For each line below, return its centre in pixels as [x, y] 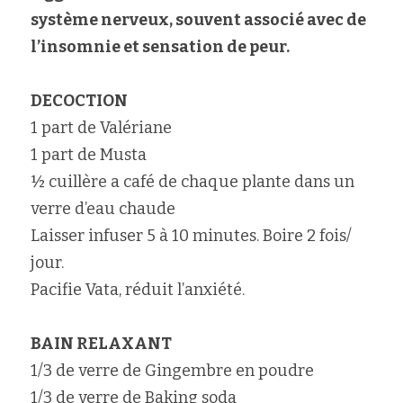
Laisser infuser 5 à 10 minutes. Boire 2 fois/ [191, 236]
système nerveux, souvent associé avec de [198, 20]
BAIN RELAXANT [101, 344]
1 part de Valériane [101, 128]
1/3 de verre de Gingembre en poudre [172, 371]
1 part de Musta [89, 155]
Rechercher [107, 38]
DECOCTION [79, 101]
